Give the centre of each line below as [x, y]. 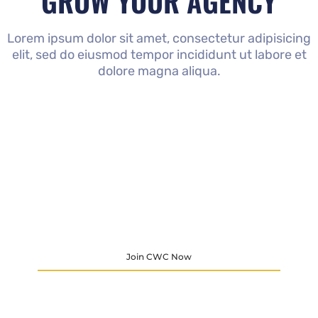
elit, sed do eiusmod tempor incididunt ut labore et [159, 54]
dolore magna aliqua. [159, 71]
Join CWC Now [159, 256]
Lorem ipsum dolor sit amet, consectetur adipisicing [159, 38]
